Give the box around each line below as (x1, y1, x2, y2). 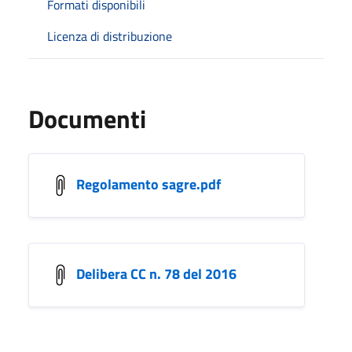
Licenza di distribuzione (47, 26, 172, 46)
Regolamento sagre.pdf (76, 173, 221, 195)
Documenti (28, 99, 146, 137)
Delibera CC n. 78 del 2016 (76, 262, 236, 284)
